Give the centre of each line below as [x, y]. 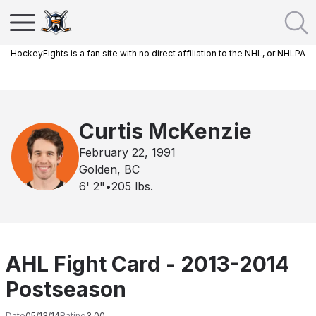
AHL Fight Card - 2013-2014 [147, 264]
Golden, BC [109, 169]
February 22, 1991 [127, 152]
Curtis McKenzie [165, 131]
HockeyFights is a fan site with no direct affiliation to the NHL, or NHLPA [158, 53]
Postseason [66, 289]
